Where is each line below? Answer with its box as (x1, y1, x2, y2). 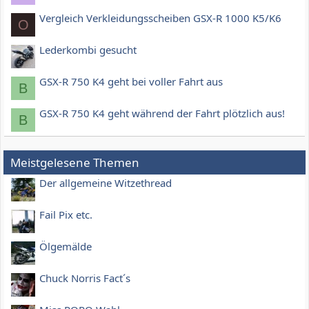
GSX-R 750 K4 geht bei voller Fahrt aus (39, 74, 223, 89)
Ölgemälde (39, 239, 92, 254)
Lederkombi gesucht (39, 43, 137, 57)
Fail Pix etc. (39, 208, 92, 222)
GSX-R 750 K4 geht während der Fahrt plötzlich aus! (39, 106, 285, 121)
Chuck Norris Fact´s (39, 271, 130, 286)
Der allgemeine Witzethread (39, 176, 172, 190)
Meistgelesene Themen (10, 154, 139, 171)
